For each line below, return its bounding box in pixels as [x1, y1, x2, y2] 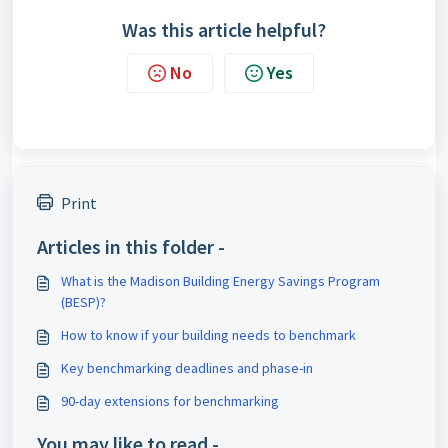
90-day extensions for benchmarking [61, 392, 279, 410]
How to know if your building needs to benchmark [61, 326, 356, 344]
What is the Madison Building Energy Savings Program [61, 272, 380, 290]
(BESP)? [61, 293, 106, 311]
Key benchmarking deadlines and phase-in [61, 359, 313, 377]
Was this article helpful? [122, 17, 326, 42]
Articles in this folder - [37, 234, 225, 259]
